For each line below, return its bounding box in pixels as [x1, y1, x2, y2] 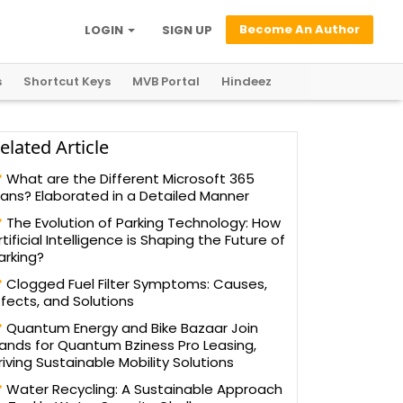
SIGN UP [162, 22, 212, 39]
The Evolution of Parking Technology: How [3, 213, 281, 232]
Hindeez [221, 73, 272, 90]
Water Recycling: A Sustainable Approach [3, 380, 282, 399]
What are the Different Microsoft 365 [3, 169, 255, 188]
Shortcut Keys [23, 73, 111, 90]
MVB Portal [132, 73, 200, 90]
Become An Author [239, 21, 360, 38]
